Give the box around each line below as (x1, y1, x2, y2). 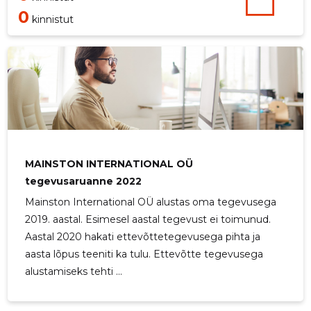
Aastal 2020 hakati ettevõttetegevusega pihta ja (25, 230, 261, 244)
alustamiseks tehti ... (25, 265, 123, 278)
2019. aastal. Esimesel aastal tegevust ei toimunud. (25, 213, 271, 226)
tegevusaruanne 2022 (25, 175, 142, 188)
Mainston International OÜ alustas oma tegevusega (25, 196, 277, 209)
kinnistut (29, 13, 74, 26)
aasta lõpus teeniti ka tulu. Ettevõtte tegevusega (25, 248, 264, 261)
